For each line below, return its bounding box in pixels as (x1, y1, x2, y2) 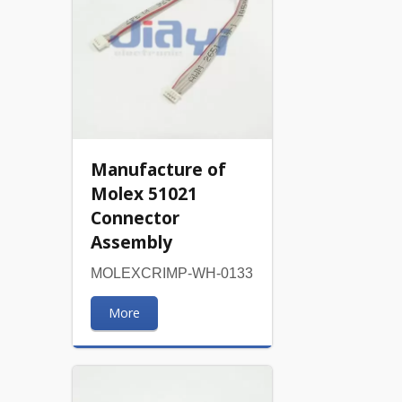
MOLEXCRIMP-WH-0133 (90, 265, 253, 281)
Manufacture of (90, 156, 226, 181)
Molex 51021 (90, 180, 197, 205)
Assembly (90, 229, 172, 254)
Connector (90, 205, 179, 230)
